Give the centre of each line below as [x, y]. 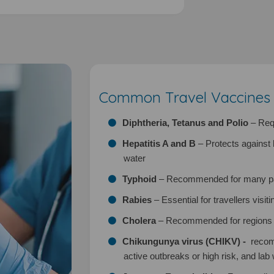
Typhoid [140, 179]
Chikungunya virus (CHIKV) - [187, 241]
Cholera [139, 220]
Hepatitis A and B [159, 143]
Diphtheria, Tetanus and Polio [186, 123]
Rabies [137, 200]
